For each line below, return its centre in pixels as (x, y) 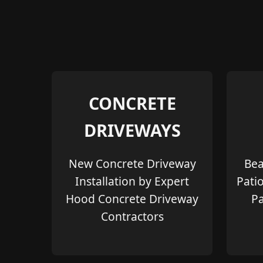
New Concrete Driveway (132, 164)
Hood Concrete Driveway (132, 199)
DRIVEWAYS (132, 130)
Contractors (132, 217)
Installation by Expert (132, 181)
